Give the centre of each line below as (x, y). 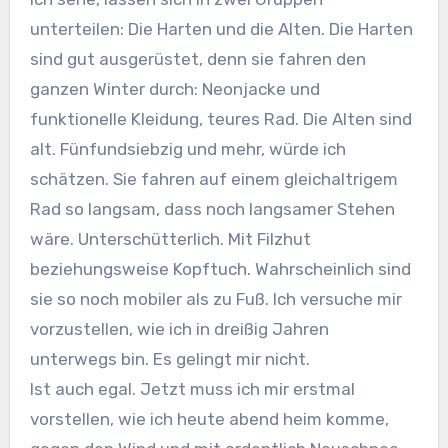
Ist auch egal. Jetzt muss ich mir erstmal (192, 389)
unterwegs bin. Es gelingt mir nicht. (169, 359)
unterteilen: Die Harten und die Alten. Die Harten (221, 29)
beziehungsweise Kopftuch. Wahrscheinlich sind (220, 269)
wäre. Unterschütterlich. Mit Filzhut (170, 239)
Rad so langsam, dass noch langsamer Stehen (212, 209)
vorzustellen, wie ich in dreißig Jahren (179, 329)
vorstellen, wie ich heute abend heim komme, (209, 419)
